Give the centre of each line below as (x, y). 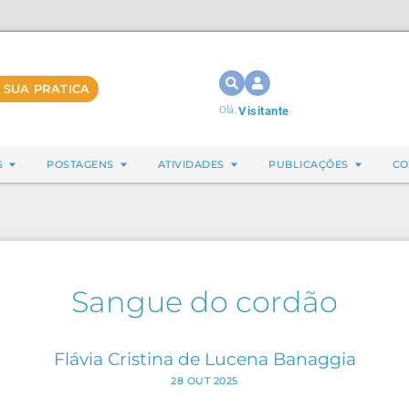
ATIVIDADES (191, 164)
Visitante (264, 111)
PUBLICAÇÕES (309, 164)
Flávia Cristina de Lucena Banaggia (204, 359)
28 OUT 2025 (204, 381)
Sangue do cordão (204, 302)
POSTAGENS (80, 164)
